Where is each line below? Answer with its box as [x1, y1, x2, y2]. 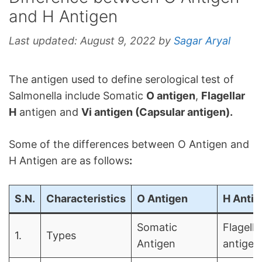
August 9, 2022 [80, 35, 156, 47]
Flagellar [201, 89, 245, 102]
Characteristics [46, 192, 126, 205]
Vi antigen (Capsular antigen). [81, 106, 233, 119]
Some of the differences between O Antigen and [9, 138, 249, 151]
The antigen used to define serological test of [9, 73, 234, 86]
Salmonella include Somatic [9, 89, 146, 102]
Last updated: [9, 35, 80, 47]
